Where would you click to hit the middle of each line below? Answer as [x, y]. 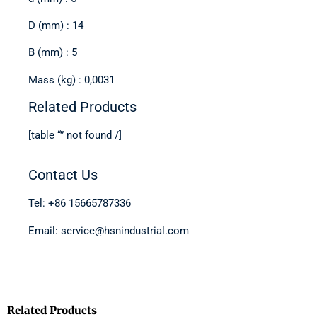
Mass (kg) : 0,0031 [71, 80]
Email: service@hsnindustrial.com [109, 230]
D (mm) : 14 [56, 25]
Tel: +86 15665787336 [80, 203]
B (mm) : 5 [53, 53]
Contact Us [63, 175]
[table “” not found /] [75, 136]
